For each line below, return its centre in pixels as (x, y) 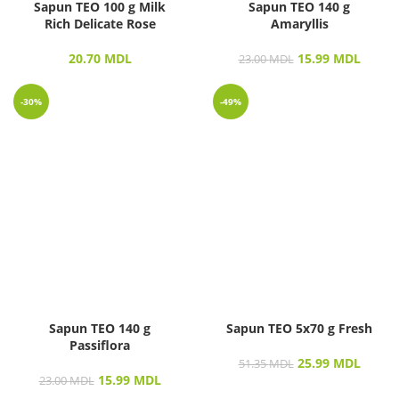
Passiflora (100, 345)
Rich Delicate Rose (100, 23)
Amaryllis (299, 23)
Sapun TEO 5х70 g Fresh (299, 328)
